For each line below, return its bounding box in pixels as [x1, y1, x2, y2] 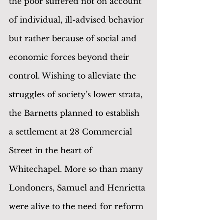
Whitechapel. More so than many [9, 164, 145, 174]
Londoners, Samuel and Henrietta [9, 182, 148, 192]
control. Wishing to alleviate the [9, 70, 138, 81]
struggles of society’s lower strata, [9, 89, 145, 99]
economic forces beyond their [9, 52, 132, 62]
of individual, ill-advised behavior [9, 14, 146, 25]
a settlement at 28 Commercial [9, 126, 135, 137]
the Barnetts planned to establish [9, 108, 142, 118]
